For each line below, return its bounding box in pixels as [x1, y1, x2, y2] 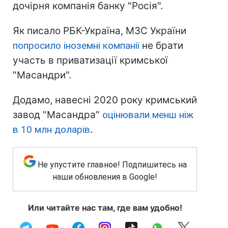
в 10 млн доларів [13, 124, 90, 136]
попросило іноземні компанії [13, 40, 142, 52]
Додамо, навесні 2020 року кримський [13, 94, 197, 106]
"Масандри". [13, 69, 71, 81]
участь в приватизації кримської [13, 54, 168, 67]
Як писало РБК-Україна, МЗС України [13, 25, 186, 37]
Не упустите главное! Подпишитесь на [37, 160, 187, 170]
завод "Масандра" [13, 109, 102, 121]
